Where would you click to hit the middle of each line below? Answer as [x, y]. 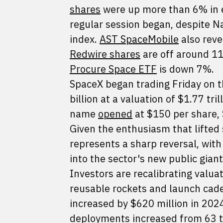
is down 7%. [185, 69]
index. [85, 39]
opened [115, 114]
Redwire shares [105, 54]
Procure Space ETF [113, 69]
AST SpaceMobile [139, 39]
